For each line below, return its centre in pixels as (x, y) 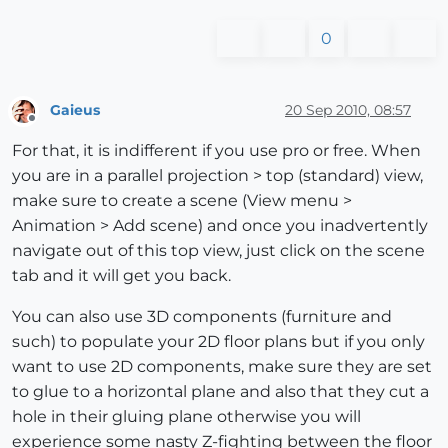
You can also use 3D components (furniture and (202, 316)
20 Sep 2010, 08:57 (348, 109)
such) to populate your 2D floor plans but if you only (218, 341)
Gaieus (75, 109)
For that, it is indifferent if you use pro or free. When (216, 150)
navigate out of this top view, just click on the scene (218, 250)
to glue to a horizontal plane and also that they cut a (220, 391)
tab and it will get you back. (121, 275)
